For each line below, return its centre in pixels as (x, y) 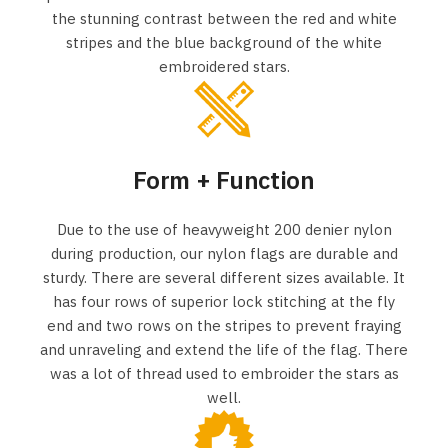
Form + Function (224, 180)
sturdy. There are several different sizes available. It (224, 277)
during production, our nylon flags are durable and (224, 253)
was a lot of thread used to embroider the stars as (224, 373)
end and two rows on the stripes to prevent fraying (224, 325)
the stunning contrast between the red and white (224, 19)
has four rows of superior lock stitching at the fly (224, 301)
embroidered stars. (224, 67)
